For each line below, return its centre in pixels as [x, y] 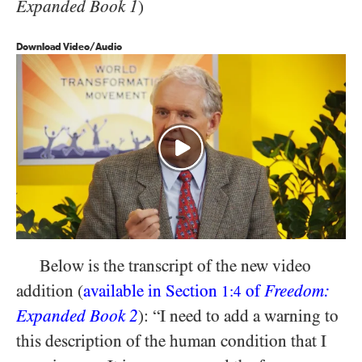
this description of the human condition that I [171, 341]
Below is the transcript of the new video [175, 265]
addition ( [50, 290]
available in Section [152, 290]
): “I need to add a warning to [238, 316]
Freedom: [297, 290]
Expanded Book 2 [77, 316]
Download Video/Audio [69, 48]
